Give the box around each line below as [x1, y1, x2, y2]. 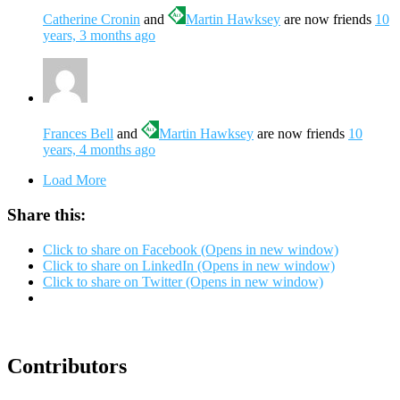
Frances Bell [43, 126, 113, 142]
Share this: [7, 205, 86, 225]
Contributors [7, 354, 127, 378]
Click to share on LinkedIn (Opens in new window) [43, 257, 335, 273]
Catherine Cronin [43, 12, 140, 28]
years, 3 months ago [43, 28, 155, 44]
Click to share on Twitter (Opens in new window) [43, 273, 323, 289]
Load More [43, 172, 106, 188]
